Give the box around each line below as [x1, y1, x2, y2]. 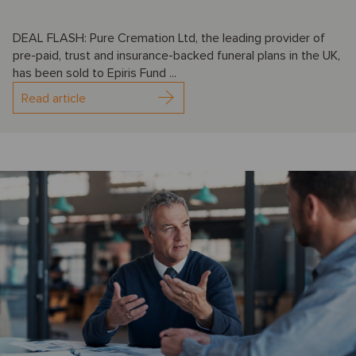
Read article [21, 91, 86, 107]
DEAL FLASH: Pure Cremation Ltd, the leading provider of [13, 30, 325, 47]
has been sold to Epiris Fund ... [13, 65, 176, 82]
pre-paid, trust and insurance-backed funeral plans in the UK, [13, 48, 340, 64]
